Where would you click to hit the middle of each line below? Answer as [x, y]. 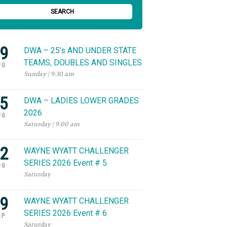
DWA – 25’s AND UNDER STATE [80, 50]
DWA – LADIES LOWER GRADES [81, 101]
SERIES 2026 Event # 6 [65, 213]
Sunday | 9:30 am [49, 74]
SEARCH [62, 12]
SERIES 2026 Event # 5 [65, 163]
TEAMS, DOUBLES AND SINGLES [83, 63]
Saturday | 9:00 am [51, 124]
